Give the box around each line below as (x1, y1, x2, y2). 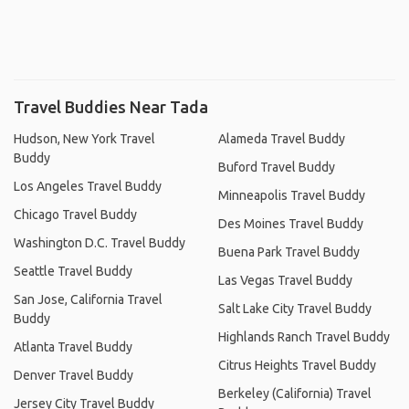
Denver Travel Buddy (14, 367, 133, 383)
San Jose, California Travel (14, 291, 163, 307)
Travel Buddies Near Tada (14, 97, 208, 116)
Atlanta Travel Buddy (14, 339, 132, 354)
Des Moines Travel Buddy (218, 215, 363, 231)
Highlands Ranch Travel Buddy (218, 329, 390, 344)
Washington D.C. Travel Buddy (14, 235, 185, 250)
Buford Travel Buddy (218, 159, 335, 174)
